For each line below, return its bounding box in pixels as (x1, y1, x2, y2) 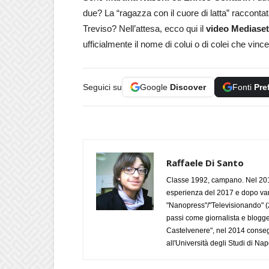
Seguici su (83, 82, 122, 92)
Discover (170, 82, 206, 92)
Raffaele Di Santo (166, 156, 244, 169)
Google (140, 82, 170, 92)
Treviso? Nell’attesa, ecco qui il (83, 23, 206, 34)
